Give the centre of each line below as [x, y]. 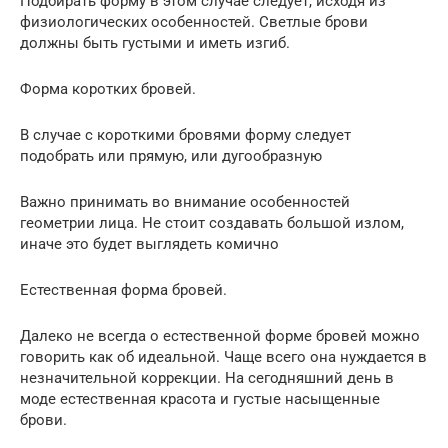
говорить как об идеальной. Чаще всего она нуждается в [223, 356]
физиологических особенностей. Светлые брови [194, 21]
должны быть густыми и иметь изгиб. [155, 42]
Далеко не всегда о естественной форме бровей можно [220, 335]
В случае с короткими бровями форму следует [185, 134]
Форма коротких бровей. [108, 88]
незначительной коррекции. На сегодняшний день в [207, 377]
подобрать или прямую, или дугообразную [171, 155]
